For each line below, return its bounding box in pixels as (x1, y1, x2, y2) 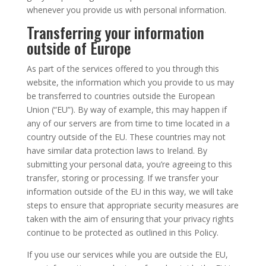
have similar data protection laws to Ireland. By (26, 145, 207, 156)
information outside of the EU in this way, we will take (26, 186, 233, 197)
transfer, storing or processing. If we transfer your (26, 172, 218, 183)
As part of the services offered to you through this (26, 63, 219, 74)
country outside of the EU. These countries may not (26, 131, 226, 142)
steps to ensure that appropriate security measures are (26, 199, 239, 211)
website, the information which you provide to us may (26, 77, 234, 88)
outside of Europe (26, 36, 131, 59)
